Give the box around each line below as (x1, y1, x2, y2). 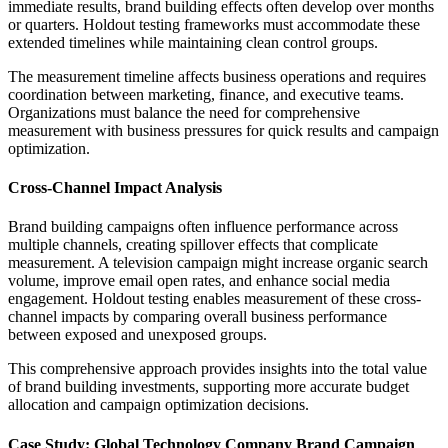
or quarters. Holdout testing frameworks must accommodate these (8, 15, 420, 33)
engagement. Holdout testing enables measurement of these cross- (8, 290, 421, 308)
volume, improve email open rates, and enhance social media (8, 272, 390, 290)
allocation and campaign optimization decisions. (8, 396, 309, 414)
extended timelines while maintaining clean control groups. (8, 33, 378, 51)
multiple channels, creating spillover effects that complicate (8, 236, 378, 254)
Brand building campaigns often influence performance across (8, 218, 398, 236)
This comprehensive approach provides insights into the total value (8, 360, 427, 378)
